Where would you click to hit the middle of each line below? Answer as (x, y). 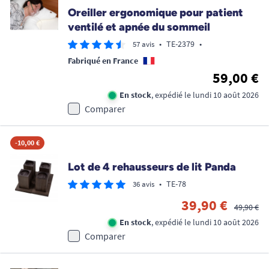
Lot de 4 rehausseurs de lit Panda (152, 167)
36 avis (144, 184)
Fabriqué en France (103, 61)
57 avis (144, 44)
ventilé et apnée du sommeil (139, 27)
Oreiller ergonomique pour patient (156, 13)
